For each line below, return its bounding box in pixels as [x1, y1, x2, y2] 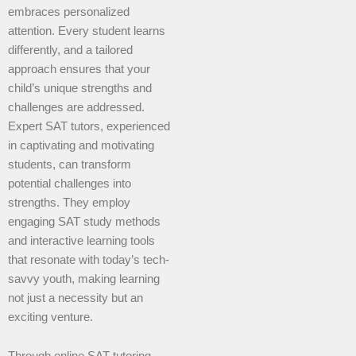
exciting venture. [8, 310, 93, 323]
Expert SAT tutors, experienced [8, 119, 170, 133]
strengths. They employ [8, 195, 130, 209]
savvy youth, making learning [8, 272, 160, 285]
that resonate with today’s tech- [8, 253, 169, 266]
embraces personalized [8, 5, 130, 18]
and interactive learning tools [8, 234, 155, 247]
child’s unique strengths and [8, 81, 152, 95]
